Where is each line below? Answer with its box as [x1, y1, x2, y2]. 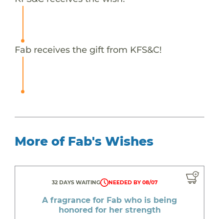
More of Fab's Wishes [14, 133, 153, 149]
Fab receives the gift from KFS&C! [14, 44, 162, 55]
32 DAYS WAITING [51, 179, 100, 186]
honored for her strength [58, 205, 161, 215]
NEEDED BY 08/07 [108, 179, 158, 186]
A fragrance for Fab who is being [42, 195, 177, 205]
